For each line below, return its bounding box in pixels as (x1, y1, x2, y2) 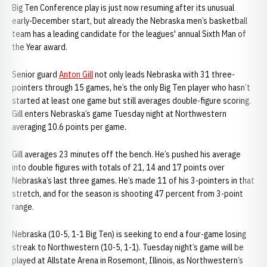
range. (12, 201, 34, 212)
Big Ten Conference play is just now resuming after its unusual (12, 2, 234, 13)
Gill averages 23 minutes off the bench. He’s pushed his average (12, 149, 241, 160)
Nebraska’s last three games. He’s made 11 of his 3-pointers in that (12, 175, 254, 186)
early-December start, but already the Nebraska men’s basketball (12, 15, 247, 26)
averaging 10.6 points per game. (12, 122, 126, 132)
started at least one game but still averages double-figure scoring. (12, 95, 251, 106)
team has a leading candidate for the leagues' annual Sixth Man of (12, 29, 246, 39)
